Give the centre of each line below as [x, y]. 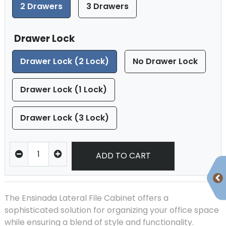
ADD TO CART [123, 156]
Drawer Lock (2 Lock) [65, 61]
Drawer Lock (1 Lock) [64, 89]
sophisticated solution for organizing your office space [112, 210]
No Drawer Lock [165, 61]
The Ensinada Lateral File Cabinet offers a [87, 198]
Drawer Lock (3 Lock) [65, 118]
